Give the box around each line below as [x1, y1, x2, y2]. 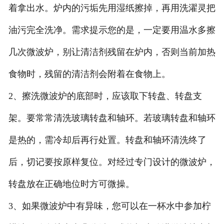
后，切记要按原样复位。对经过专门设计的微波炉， [8, 157, 215, 167]
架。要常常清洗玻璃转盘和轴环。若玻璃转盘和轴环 [8, 113, 215, 123]
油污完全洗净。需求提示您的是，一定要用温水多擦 [8, 25, 215, 35]
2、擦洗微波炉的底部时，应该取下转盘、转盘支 [8, 91, 202, 101]
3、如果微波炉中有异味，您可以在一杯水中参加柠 [8, 201, 211, 211]
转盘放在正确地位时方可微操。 [8, 179, 134, 189]
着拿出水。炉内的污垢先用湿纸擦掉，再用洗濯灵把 [8, 3, 215, 13]
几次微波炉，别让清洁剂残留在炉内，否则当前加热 [8, 47, 215, 57]
